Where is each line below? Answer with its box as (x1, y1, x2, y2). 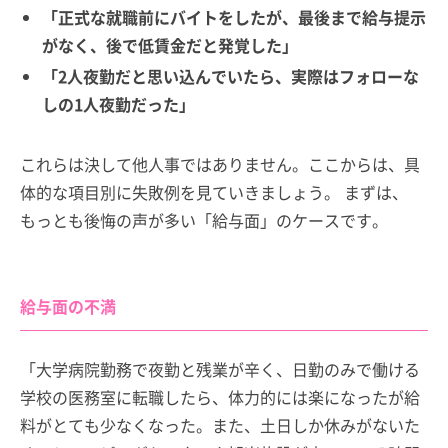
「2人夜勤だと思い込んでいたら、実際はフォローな (42, 64, 420, 89)
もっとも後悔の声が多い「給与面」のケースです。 (20, 208, 388, 233)
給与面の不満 (20, 294, 116, 319)
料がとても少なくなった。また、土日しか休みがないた (20, 413, 420, 438)
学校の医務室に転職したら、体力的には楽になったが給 (20, 385, 420, 410)
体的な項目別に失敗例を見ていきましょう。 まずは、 (20, 180, 408, 205)
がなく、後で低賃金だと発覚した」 (42, 32, 299, 57)
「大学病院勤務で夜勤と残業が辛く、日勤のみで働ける (20, 357, 420, 382)
